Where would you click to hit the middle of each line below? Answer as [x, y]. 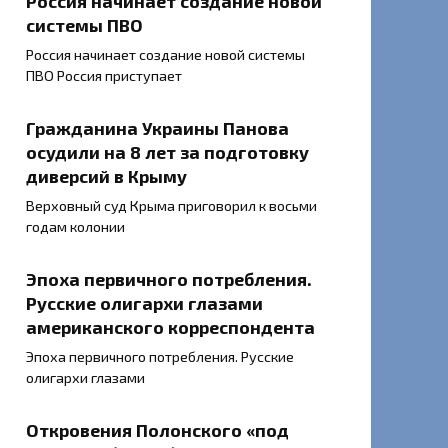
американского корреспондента [170, 327]
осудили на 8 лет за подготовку [167, 152]
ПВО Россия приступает [104, 76]
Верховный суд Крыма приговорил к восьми [171, 206]
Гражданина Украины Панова [157, 128]
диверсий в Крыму [106, 176]
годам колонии [75, 227]
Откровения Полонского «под [157, 430]
